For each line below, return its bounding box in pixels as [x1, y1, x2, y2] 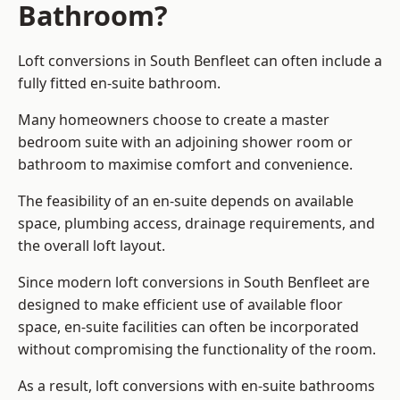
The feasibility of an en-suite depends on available [18, 191, 354, 212]
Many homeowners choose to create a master [18, 110, 329, 130]
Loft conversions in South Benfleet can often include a [18, 51, 382, 71]
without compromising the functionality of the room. [18, 339, 376, 360]
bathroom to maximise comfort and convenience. [18, 154, 353, 175]
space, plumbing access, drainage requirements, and [18, 213, 375, 234]
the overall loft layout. [18, 236, 165, 256]
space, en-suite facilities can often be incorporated [18, 317, 359, 337]
